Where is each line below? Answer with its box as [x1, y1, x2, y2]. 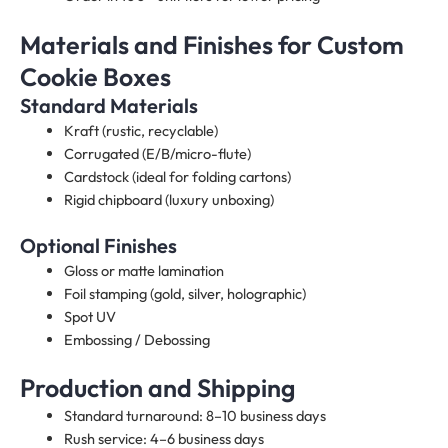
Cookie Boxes [20, 60, 171, 93]
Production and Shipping [20, 372, 295, 405]
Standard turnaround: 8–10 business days [63, 406, 326, 426]
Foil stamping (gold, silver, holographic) [63, 283, 306, 303]
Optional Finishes [20, 232, 177, 258]
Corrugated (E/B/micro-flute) [63, 143, 251, 163]
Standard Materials [20, 92, 198, 118]
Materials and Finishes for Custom [20, 28, 404, 61]
